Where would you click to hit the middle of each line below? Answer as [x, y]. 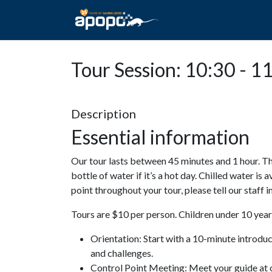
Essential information [162, 137]
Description [104, 114]
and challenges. [122, 253]
